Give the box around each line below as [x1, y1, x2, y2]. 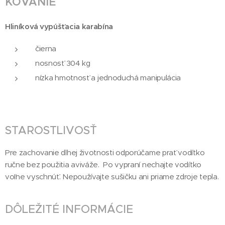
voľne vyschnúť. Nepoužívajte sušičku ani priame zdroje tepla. [5, 172, 219, 181]
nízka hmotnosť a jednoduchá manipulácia [35, 73, 181, 82]
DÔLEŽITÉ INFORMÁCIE [5, 202, 133, 216]
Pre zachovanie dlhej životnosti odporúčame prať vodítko [5, 148, 205, 157]
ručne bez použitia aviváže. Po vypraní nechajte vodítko [5, 160, 201, 169]
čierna [35, 44, 57, 53]
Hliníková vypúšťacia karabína [5, 22, 114, 31]
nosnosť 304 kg [35, 58, 90, 68]
